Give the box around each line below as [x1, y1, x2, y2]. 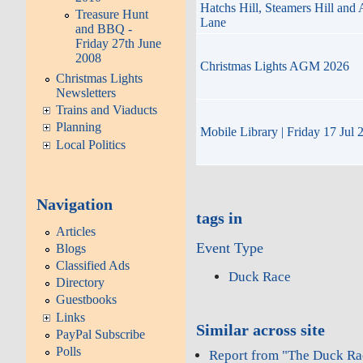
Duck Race [228, 268, 292, 284]
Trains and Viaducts [56, 103, 158, 117]
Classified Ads [56, 258, 130, 273]
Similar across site [196, 320, 326, 339]
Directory [56, 275, 105, 290]
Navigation [36, 194, 113, 213]
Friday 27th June [75, 36, 162, 50]
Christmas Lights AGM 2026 [199, 58, 349, 73]
